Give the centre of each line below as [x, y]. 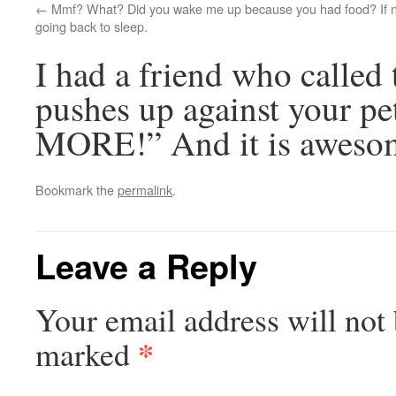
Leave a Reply [146, 265]
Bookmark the [76, 189]
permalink [145, 189]
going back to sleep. [91, 26]
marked [87, 353]
